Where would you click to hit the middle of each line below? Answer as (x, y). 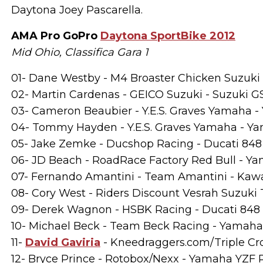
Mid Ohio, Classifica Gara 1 (80, 52)
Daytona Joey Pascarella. (77, 10)
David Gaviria (63, 242)
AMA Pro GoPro (56, 36)
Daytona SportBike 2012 (168, 36)
